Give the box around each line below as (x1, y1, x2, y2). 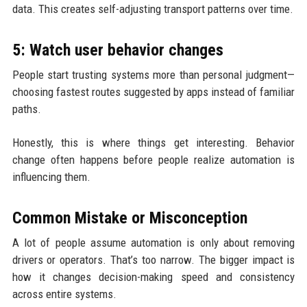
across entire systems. (12, 286, 116, 301)
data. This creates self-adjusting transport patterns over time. (12, 1, 293, 16)
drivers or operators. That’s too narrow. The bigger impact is (12, 252, 295, 267)
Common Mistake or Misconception (12, 208, 247, 228)
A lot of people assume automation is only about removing (12, 235, 295, 249)
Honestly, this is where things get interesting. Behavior (12, 135, 295, 149)
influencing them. (12, 169, 90, 184)
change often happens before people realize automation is (12, 152, 295, 167)
